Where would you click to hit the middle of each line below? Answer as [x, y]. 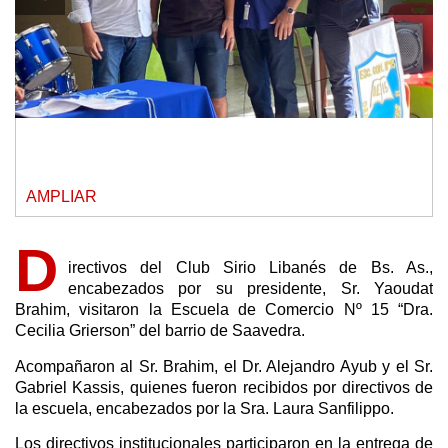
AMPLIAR [61, 197]
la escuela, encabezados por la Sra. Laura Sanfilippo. [204, 408]
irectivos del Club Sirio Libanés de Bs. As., [250, 268]
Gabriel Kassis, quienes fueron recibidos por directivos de [224, 387]
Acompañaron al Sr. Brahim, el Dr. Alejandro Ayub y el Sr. [224, 366]
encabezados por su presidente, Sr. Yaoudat [250, 289]
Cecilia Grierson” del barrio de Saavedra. [160, 331]
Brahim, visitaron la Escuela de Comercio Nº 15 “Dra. [224, 310]
